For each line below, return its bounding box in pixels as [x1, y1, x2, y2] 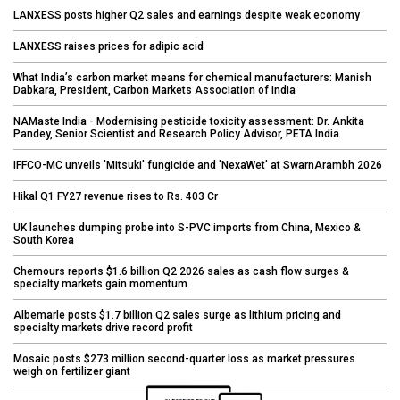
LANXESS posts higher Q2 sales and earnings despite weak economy [13, 8, 360, 21]
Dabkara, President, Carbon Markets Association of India [13, 83, 296, 96]
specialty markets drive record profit [13, 321, 193, 334]
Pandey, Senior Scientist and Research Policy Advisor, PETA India [13, 127, 339, 140]
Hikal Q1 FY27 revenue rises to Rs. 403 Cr [13, 189, 218, 203]
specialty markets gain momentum [13, 277, 187, 290]
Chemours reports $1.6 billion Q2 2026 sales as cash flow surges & [13, 264, 349, 278]
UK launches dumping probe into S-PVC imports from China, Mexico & [13, 221, 361, 234]
